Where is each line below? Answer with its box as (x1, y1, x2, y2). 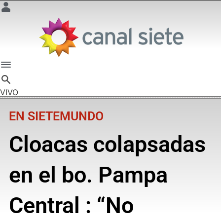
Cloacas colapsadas (8, 131, 206, 157)
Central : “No (8, 192, 134, 219)
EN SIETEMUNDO (8, 109, 104, 123)
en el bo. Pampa (8, 161, 168, 188)
